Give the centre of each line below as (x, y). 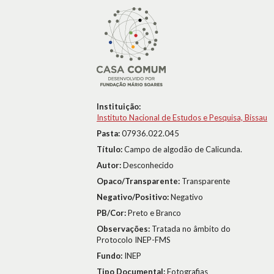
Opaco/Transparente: (139, 181)
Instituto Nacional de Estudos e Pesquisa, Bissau (182, 117)
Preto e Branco (154, 213)
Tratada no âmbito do (191, 229)
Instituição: (119, 106)
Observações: (124, 229)
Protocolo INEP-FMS (134, 240)
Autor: (110, 165)
